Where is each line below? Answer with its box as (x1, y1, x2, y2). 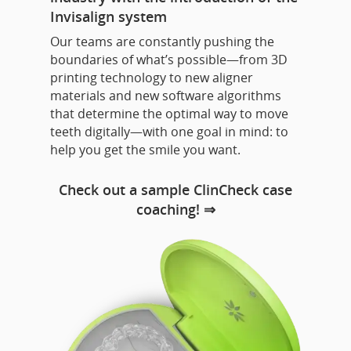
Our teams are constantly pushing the (50, 33, 274, 50)
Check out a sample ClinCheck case (59, 180, 292, 199)
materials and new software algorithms (50, 87, 281, 104)
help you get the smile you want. (50, 141, 241, 158)
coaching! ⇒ (136, 200, 215, 219)
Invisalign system (50, 7, 167, 26)
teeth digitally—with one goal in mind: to (50, 123, 288, 140)
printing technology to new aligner (50, 69, 253, 86)
